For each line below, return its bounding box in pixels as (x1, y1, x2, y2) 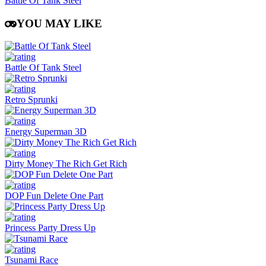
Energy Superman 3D (5, 126, 87, 137)
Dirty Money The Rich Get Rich (5, 159, 127, 169)
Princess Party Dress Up (5, 223, 96, 233)
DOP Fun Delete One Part (5, 191, 103, 201)
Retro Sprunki (5, 94, 58, 105)
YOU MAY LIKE (17, 17, 102, 30)
